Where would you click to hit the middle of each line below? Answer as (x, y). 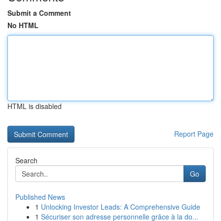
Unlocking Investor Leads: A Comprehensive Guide (121, 207)
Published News (40, 197)
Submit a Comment (39, 13)
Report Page (194, 134)
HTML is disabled (35, 106)
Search (26, 160)
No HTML (23, 25)
